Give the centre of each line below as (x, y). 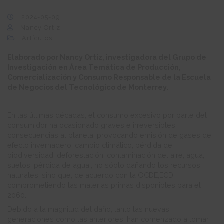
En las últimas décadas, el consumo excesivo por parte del (107, 115)
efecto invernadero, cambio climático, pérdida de (90, 145)
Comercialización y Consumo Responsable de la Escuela (109, 77)
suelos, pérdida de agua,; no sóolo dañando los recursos (104, 165)
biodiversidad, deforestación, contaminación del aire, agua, (106, 155)
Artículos (37, 38)
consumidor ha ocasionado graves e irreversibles (91, 125)
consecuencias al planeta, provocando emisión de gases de (109, 135)
